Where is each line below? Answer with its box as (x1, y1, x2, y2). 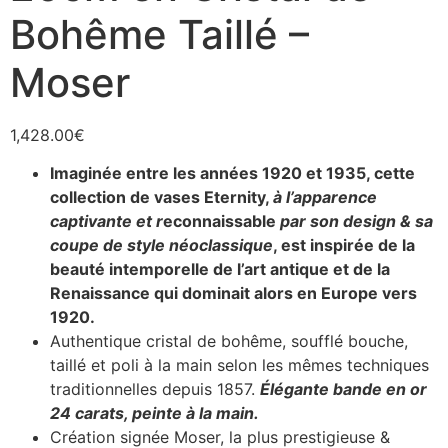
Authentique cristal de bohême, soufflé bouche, (50, 331, 408, 352)
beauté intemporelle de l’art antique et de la (50, 259, 390, 280)
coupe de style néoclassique (50, 235, 273, 256)
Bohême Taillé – (10, 10, 309, 59)
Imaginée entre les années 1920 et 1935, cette (50, 163, 415, 184)
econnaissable (163, 211, 276, 232)
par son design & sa (276, 211, 433, 232)
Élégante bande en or (260, 379, 427, 400)
